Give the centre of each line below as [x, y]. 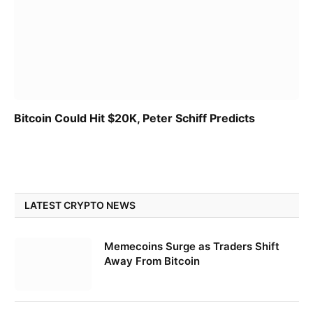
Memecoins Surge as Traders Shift [192, 246]
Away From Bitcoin [152, 261]
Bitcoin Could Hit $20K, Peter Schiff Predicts [134, 118]
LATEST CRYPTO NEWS [80, 205]
